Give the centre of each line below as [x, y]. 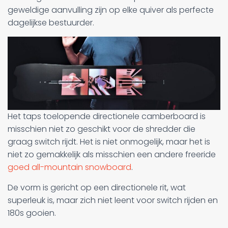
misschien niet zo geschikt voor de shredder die [102, 129]
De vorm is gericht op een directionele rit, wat [97, 188]
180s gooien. [32, 213]
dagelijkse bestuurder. [51, 23]
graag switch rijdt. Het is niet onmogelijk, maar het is [109, 142]
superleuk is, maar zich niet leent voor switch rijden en [113, 200]
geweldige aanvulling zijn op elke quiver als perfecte [111, 10]
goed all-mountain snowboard [69, 167]
